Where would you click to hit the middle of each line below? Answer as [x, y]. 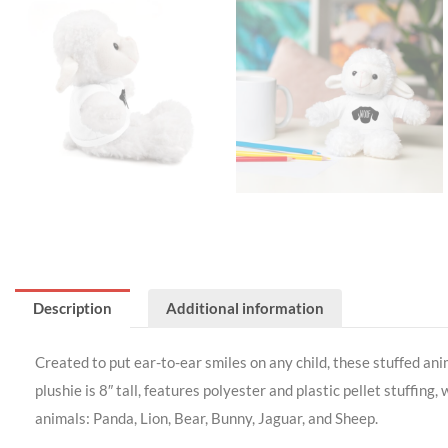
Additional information [245, 308]
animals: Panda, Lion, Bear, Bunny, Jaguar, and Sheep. [206, 418]
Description [72, 308]
